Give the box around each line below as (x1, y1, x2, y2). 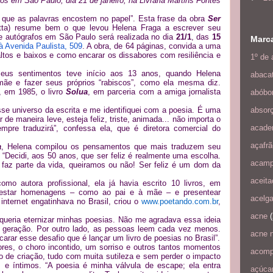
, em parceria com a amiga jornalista (88, 88, 221, 96)
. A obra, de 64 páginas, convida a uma (82, 42, 221, 51)
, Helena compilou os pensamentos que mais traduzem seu (1, 143, 221, 151)
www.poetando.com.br (141, 197, 218, 206)
